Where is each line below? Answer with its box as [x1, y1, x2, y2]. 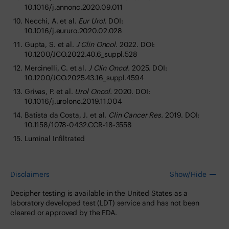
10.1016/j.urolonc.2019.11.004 [25, 97, 122, 106]
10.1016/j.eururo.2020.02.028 [25, 26, 123, 36]
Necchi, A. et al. [25, 16, 79, 26]
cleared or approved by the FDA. [10, 208, 117, 218]
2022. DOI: [117, 40, 155, 50]
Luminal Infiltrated [25, 134, 85, 144]
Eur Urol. [78, 16, 107, 26]
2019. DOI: [163, 110, 200, 120]
